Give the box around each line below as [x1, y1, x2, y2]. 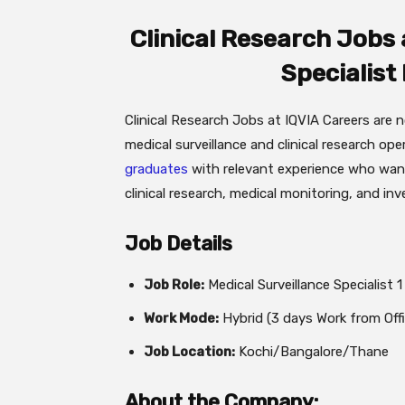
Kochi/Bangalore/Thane [235, 344, 389, 360]
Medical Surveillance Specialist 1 [204, 277, 402, 293]
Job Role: [144, 277, 204, 293]
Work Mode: [144, 310, 219, 326]
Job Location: [144, 344, 235, 360]
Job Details [125, 231, 232, 256]
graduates [125, 161, 188, 177]
